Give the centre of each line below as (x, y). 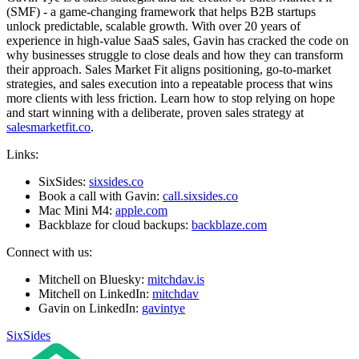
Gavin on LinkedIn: (90, 309)
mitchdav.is (176, 280)
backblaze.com (229, 225)
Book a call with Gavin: (101, 196)
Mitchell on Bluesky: (93, 280)
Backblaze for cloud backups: (115, 225)
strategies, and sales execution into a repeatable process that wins (169, 84)
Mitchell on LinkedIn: (95, 294)
